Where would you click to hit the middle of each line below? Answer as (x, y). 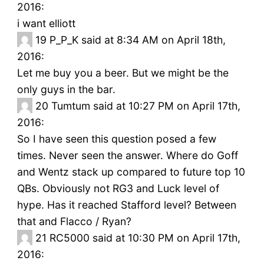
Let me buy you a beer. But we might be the (123, 73)
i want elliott (46, 24)
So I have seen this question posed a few (116, 139)
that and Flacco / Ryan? (74, 222)
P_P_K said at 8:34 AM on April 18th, (137, 40)
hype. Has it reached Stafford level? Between (126, 205)
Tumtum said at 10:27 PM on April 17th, (146, 106)
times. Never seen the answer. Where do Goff (127, 156)
